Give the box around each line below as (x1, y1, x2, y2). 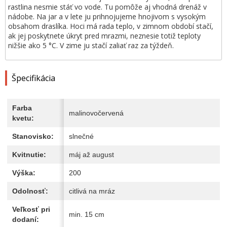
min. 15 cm (69, 210, 104, 218)
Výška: (12, 169, 35, 177)
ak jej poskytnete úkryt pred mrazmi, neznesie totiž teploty (8, 31, 201, 41)
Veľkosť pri (12, 205, 50, 213)
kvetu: (12, 114, 34, 122)
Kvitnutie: (12, 150, 46, 159)
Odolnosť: (12, 187, 48, 195)
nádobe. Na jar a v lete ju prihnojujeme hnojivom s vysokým (8, 12, 206, 21)
